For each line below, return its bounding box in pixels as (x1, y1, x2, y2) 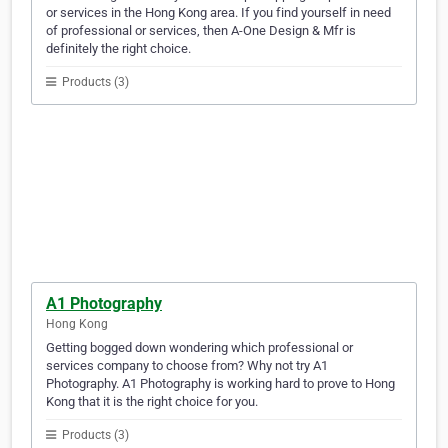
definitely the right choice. (46, 41, 191, 57)
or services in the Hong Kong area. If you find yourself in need (46, 5, 391, 21)
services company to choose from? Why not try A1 (46, 358, 328, 374)
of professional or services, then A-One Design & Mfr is (46, 23, 356, 39)
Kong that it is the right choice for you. (46, 394, 258, 410)
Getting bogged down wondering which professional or (46, 340, 353, 356)
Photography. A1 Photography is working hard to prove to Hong (46, 376, 395, 392)
